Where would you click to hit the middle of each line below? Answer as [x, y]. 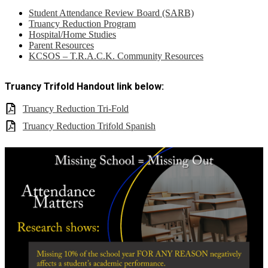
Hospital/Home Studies [72, 34]
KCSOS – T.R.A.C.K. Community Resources [116, 56]
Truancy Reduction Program [82, 23]
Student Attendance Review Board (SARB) [111, 13]
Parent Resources [61, 45]
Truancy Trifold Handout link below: [84, 86]
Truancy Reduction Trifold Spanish [89, 126]
